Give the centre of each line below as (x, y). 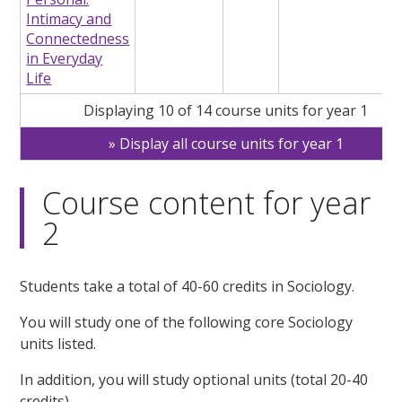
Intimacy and (69, 19)
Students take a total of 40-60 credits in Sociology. (188, 287)
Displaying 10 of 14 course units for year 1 (226, 111)
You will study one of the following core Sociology (187, 323)
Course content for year (207, 203)
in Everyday (65, 59)
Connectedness (78, 39)
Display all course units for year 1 (231, 144)
